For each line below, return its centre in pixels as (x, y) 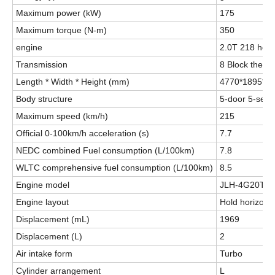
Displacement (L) (49, 236)
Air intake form (44, 253)
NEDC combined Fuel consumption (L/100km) (105, 150)
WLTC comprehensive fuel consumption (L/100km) (114, 167)
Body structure (44, 99)
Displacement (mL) (53, 219)
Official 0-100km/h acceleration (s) (83, 133)
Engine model (43, 184)
